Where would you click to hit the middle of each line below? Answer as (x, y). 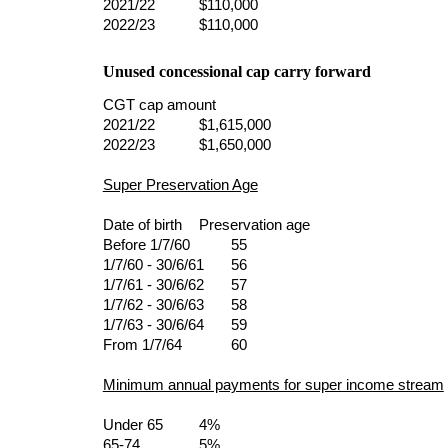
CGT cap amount (159, 104)
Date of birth (142, 224)
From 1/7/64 (164, 344)
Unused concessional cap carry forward (236, 71)
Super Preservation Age (180, 184)
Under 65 (144, 424)
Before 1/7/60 (164, 244)
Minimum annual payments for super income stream (273, 384)
